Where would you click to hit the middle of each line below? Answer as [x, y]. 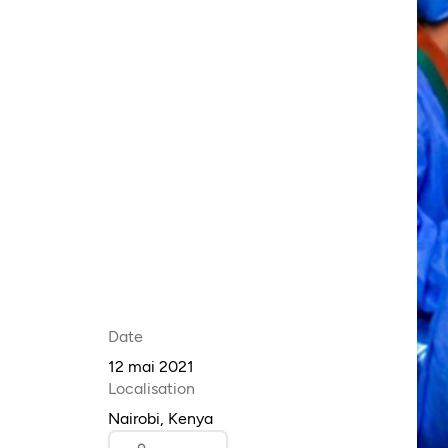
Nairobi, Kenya [160, 419]
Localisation [151, 389]
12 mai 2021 [150, 367]
